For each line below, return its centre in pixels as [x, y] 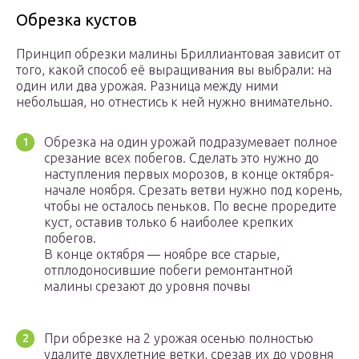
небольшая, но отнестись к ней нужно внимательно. [174, 102]
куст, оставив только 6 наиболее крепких [169, 222]
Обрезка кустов [77, 20]
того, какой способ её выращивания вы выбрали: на [174, 70]
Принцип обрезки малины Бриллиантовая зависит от [178, 54]
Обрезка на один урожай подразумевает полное [191, 142]
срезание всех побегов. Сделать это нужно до [182, 158]
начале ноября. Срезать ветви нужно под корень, [193, 190]
